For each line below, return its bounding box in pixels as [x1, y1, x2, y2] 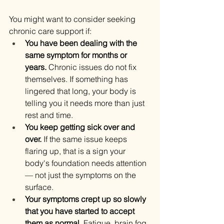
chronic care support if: [9, 26, 91, 36]
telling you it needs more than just [25, 98, 146, 108]
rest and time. [25, 110, 73, 120]
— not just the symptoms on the [25, 170, 138, 180]
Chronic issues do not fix [46, 62, 138, 72]
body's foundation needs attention [25, 158, 148, 168]
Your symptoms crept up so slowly [25, 194, 148, 204]
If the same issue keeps [41, 134, 129, 144]
